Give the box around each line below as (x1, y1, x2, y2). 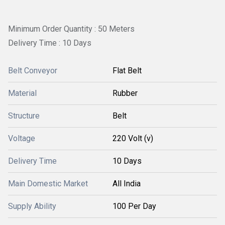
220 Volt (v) (113, 134, 153, 144)
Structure (8, 111, 40, 121)
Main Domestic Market (8, 179, 88, 189)
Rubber (113, 88, 138, 98)
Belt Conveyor (8, 66, 57, 76)
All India (113, 179, 141, 189)
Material (8, 88, 37, 98)
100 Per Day (113, 201, 156, 211)
